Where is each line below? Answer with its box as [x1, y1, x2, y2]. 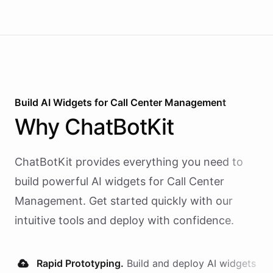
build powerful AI [15, 175, 102, 188]
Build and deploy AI [127, 257, 219, 269]
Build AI [15, 96, 53, 108]
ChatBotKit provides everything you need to [15, 155, 243, 168]
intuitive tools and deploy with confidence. [15, 214, 234, 227]
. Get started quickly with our [83, 194, 233, 207]
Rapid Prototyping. [37, 257, 124, 269]
